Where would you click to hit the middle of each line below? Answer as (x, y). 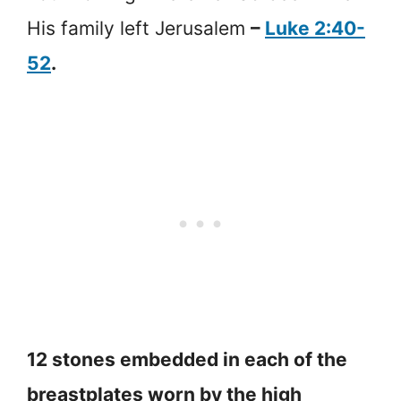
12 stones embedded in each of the (187, 359)
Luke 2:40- (315, 29)
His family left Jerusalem (139, 29)
